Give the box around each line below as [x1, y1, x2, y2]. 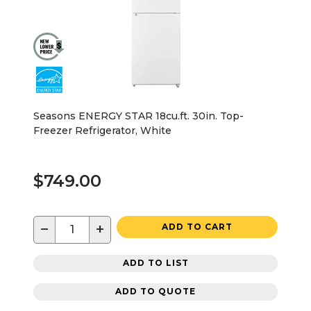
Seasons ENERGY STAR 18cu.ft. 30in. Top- [33, 109, 244, 122]
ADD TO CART [162, 221, 233, 232]
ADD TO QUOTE [115, 286, 196, 297]
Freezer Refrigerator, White [33, 124, 171, 137]
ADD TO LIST [122, 258, 189, 269]
